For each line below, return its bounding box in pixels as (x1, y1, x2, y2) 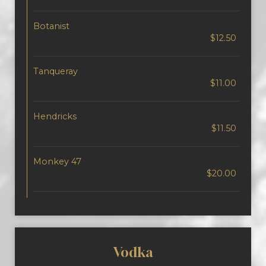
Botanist (33, 21, 69, 31)
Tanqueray (33, 66, 78, 77)
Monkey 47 (33, 156, 81, 167)
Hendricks (33, 111, 77, 122)
